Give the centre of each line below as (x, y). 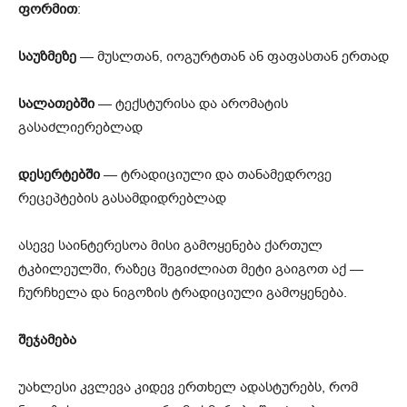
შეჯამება (47, 339)
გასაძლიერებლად (80, 127)
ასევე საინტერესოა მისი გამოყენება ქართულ (170, 245)
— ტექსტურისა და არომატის (191, 103)
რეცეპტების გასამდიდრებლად (122, 198)
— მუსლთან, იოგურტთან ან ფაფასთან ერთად (233, 56)
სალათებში (56, 103)
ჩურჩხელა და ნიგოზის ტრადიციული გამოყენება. (183, 292)
